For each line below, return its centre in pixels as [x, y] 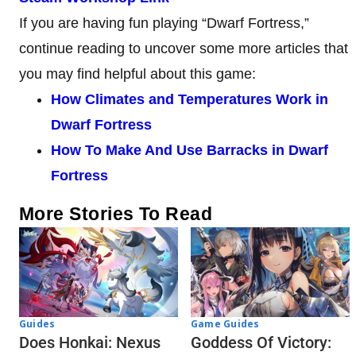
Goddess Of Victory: [261, 342]
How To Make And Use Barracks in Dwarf [190, 151]
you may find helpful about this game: [137, 74]
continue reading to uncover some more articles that [184, 49]
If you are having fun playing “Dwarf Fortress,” [164, 23]
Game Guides [225, 323]
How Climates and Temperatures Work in [190, 100]
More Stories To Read [116, 214]
